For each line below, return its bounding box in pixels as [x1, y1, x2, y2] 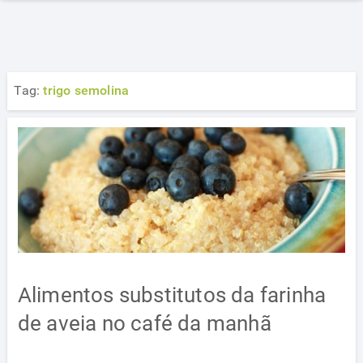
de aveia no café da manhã [17, 311, 271, 336]
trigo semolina [43, 83, 130, 99]
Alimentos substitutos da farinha [17, 283, 327, 308]
